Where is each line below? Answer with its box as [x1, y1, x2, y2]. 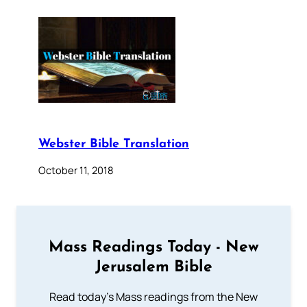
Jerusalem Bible [95, 259, 212, 275]
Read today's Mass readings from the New [49, 288, 258, 304]
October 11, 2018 [38, 163, 113, 177]
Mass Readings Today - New [48, 239, 259, 256]
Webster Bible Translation [38, 138, 189, 151]
